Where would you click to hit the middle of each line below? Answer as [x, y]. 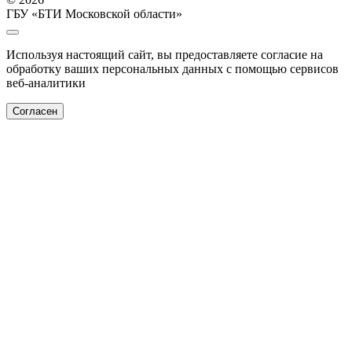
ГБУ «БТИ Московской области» [94, 14]
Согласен [35, 112]
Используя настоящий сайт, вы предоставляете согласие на [165, 55]
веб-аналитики [46, 83]
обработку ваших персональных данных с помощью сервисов [172, 69]
